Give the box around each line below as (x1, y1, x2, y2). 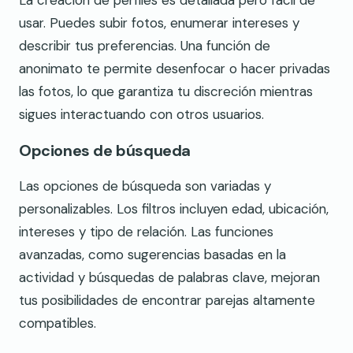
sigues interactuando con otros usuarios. (19, 106, 264, 124)
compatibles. (19, 314, 96, 333)
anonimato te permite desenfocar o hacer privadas (19, 60, 330, 78)
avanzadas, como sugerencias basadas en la (19, 246, 286, 264)
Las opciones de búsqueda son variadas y (19, 177, 271, 195)
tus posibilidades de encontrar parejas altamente (19, 292, 315, 310)
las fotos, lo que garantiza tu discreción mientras (19, 83, 313, 101)
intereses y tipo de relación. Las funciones (19, 223, 273, 241)
